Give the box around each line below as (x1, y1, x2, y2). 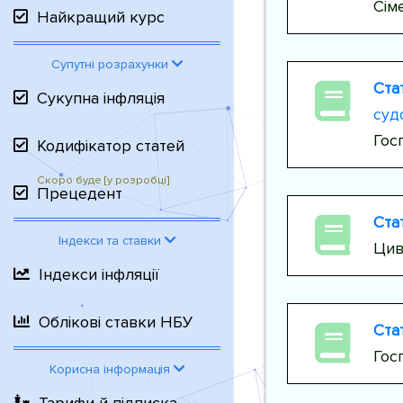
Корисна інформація (49, 362, 174, 377)
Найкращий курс (37, 7, 165, 27)
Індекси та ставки (58, 233, 165, 248)
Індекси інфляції (39, 264, 159, 284)
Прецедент (37, 184, 122, 203)
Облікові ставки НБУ (39, 312, 193, 332)
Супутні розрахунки (50, 57, 172, 72)
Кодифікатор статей (37, 136, 184, 156)
